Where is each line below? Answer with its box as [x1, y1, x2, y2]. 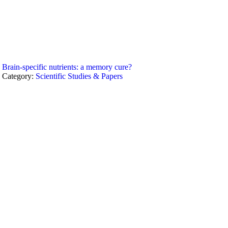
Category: [2, 72, 36, 80]
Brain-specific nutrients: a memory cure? [2, 63, 132, 71]
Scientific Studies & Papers [36, 72, 123, 80]
